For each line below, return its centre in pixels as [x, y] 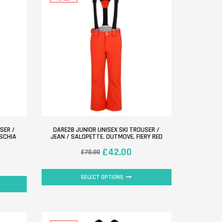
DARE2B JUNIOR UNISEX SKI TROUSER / [107, 130]
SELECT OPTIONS [102, 177]
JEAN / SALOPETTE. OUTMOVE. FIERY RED [106, 137]
